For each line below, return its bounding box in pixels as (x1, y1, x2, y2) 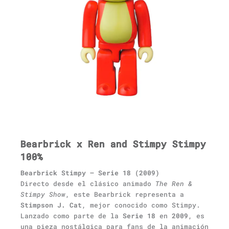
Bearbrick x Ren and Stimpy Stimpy (20, 137, 206, 150)
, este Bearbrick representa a (65, 189, 184, 199)
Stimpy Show (20, 189, 65, 199)
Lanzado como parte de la (20, 211, 123, 220)
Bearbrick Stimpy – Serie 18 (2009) (20, 168, 159, 177)
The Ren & (155, 178, 192, 188)
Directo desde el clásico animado (20, 178, 155, 188)
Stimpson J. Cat (20, 200, 82, 210)
